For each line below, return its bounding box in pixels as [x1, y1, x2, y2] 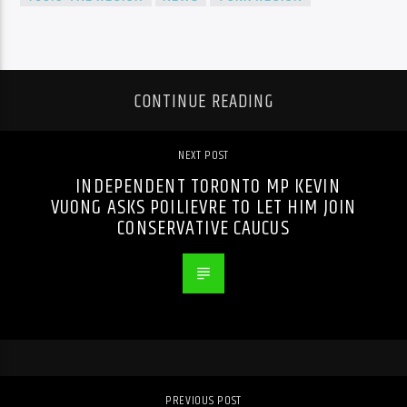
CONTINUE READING [134, 87, 273, 117]
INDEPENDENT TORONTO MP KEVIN [75, 171, 341, 203]
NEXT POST [177, 145, 230, 166]
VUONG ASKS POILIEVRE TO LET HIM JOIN [50, 192, 357, 224]
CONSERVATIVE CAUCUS [117, 213, 290, 245]
